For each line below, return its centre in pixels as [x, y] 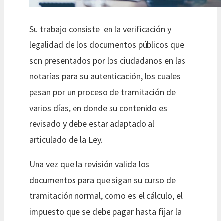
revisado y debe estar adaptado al [92, 123]
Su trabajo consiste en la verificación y [100, 29]
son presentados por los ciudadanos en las [107, 60]
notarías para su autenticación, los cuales [105, 76]
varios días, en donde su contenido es [98, 108]
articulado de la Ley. [66, 139]
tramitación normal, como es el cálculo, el [106, 195]
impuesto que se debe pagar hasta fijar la [105, 211]
